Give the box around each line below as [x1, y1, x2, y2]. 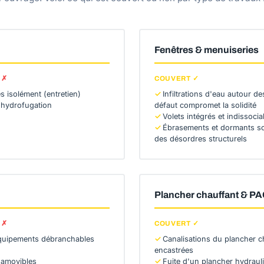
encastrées [154, 246, 193, 255]
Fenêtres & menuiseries [154, 45, 259, 55]
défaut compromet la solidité [154, 101, 256, 110]
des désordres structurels [154, 134, 247, 143]
